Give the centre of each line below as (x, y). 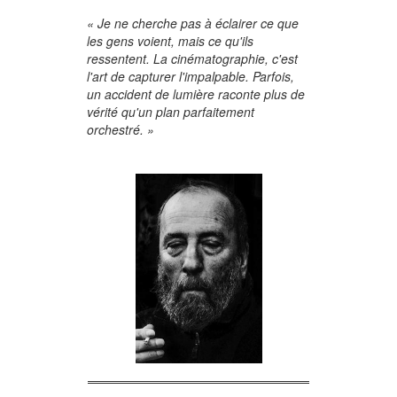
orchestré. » (121, 129)
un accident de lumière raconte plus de (196, 93)
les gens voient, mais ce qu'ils (170, 40)
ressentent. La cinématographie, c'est (192, 58)
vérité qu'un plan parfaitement (171, 111)
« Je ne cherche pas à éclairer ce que (193, 23)
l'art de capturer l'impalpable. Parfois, (191, 76)
